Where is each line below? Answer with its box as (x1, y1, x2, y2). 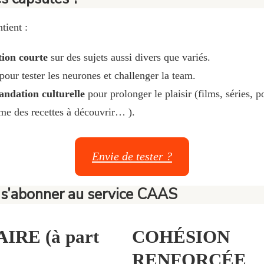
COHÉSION (132, 226, 230, 247)
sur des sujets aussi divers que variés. (48, 51, 210, 63)
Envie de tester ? (92, 150, 172, 163)
